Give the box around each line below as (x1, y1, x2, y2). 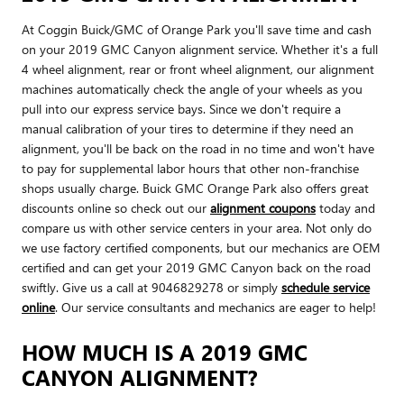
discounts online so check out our (22, 198, 210, 216)
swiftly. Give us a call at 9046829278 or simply (22, 278, 281, 296)
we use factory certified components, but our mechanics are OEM (22, 238, 381, 256)
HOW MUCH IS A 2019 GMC (22, 336, 308, 366)
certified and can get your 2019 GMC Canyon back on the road (22, 258, 371, 276)
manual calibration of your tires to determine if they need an (22, 119, 353, 137)
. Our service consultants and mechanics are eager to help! (55, 298, 376, 316)
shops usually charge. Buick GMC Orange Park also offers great (22, 179, 369, 197)
